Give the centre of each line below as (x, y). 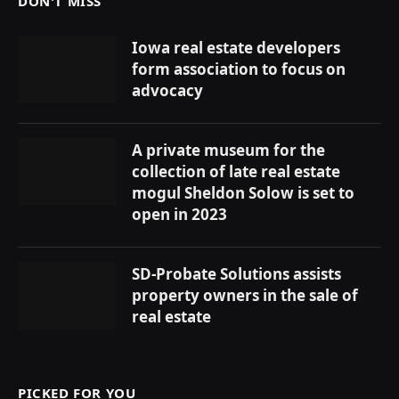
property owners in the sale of (245, 295)
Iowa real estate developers (236, 47)
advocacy (167, 90)
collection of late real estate (236, 171)
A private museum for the (228, 150)
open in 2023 (179, 214)
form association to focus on (239, 69)
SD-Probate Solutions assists (236, 273)
